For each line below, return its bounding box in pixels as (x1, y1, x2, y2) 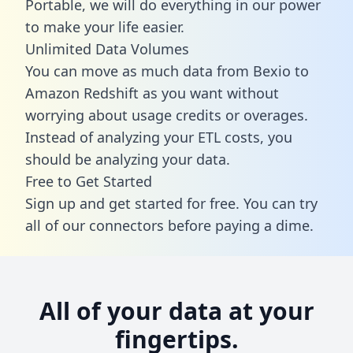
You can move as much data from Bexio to (25, 61, 309, 80)
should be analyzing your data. (25, 149, 230, 169)
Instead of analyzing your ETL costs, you (25, 127, 292, 147)
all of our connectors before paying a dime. (25, 215, 314, 235)
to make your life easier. (25, 17, 184, 36)
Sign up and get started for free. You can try (25, 193, 318, 213)
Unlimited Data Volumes (25, 39, 189, 58)
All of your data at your (39, 294, 314, 327)
